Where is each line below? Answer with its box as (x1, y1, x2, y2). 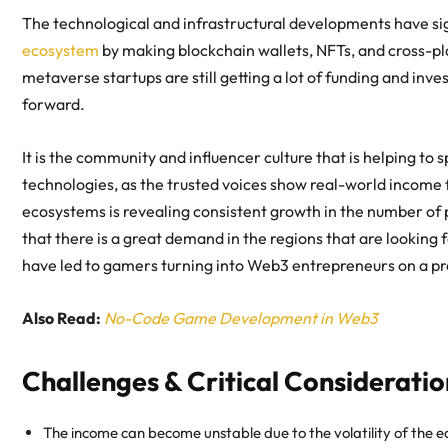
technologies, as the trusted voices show (22, 174, 310, 195)
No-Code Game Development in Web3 (104, 308, 378, 329)
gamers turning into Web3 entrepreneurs (103, 255, 395, 276)
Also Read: (22, 308, 101, 329)
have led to (22, 255, 103, 276)
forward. (22, 94, 88, 115)
